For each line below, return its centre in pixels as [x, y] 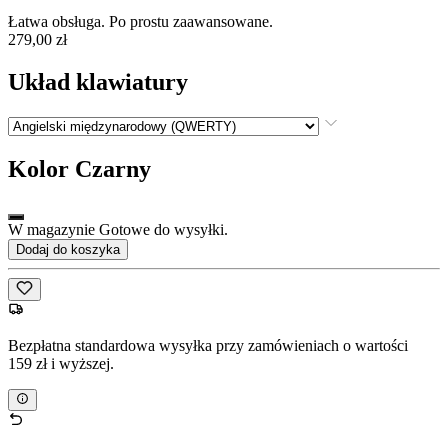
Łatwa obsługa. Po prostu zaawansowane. [140, 21]
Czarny [113, 169]
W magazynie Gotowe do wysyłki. [118, 230]
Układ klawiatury [98, 81]
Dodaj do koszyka [68, 250]
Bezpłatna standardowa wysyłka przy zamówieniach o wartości [208, 345]
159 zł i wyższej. [61, 363]
